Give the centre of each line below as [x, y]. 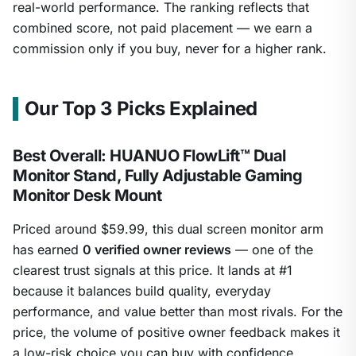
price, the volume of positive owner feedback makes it [176, 333]
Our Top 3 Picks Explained [141, 109]
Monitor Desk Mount [87, 196]
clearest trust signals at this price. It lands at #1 [153, 271]
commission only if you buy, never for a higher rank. [170, 49]
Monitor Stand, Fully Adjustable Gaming [157, 176]
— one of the [272, 250]
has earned [48, 250]
